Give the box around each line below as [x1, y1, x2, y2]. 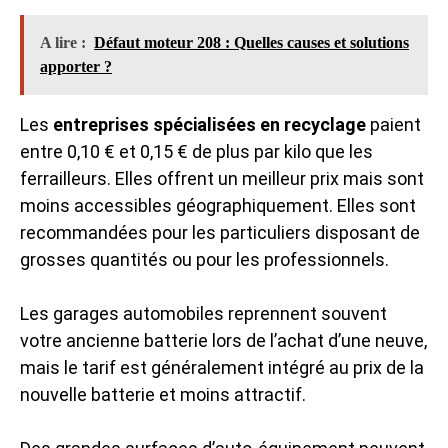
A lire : [40, 34, 86, 51]
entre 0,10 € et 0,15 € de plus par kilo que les [20, 141, 373, 162]
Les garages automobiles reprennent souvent [20, 303, 387, 324]
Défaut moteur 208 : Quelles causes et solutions [94, 34, 409, 51]
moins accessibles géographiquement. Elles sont [20, 195, 416, 216]
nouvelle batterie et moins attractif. [20, 384, 306, 405]
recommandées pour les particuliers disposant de [20, 222, 420, 243]
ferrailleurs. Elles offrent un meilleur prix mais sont [20, 168, 424, 189]
